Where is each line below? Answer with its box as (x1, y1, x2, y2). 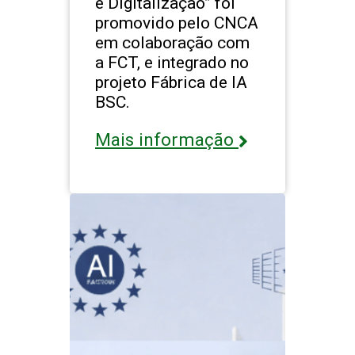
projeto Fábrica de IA (95, 72, 247, 93)
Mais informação (95, 129, 239, 151)
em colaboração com (95, 32, 250, 53)
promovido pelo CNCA (95, 13, 258, 33)
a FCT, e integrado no (95, 52, 249, 73)
